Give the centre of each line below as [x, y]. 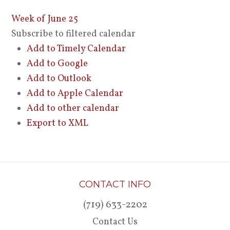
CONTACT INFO [115, 184]
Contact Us [115, 222]
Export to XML [58, 123]
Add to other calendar [73, 109]
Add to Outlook [59, 79]
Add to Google [57, 64]
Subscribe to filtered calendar [74, 34]
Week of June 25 [45, 19]
